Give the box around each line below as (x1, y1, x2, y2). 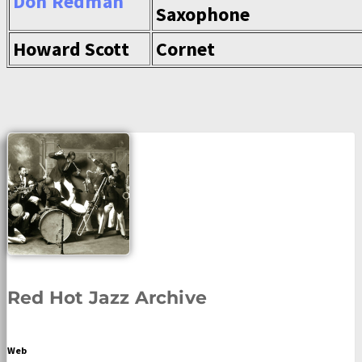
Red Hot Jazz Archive (7, 286, 207, 309)
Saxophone (156, 2, 250, 27)
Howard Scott (13, 36, 129, 61)
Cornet (156, 36, 215, 61)
